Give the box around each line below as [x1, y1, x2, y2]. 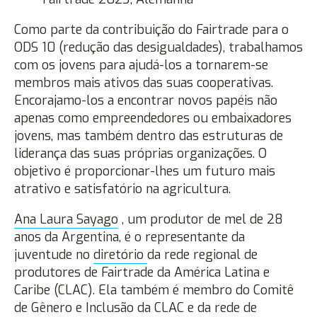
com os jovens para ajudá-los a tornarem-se [14, 57, 268, 74]
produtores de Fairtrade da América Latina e [14, 264, 270, 281]
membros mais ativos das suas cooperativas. [14, 74, 273, 91]
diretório [93, 246, 147, 263]
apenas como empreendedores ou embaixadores [14, 110, 292, 127]
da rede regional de [147, 246, 258, 263]
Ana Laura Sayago [14, 211, 118, 228]
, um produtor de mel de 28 [118, 211, 283, 228]
